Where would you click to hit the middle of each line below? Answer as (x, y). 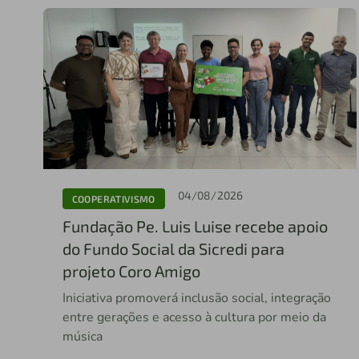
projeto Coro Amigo (131, 271)
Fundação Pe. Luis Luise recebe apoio (195, 226)
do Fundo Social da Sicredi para (173, 249)
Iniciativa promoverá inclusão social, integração (196, 298)
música (82, 337)
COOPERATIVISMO (113, 198)
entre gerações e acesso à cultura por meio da (194, 318)
